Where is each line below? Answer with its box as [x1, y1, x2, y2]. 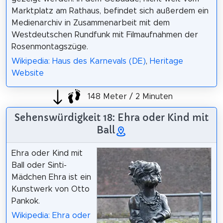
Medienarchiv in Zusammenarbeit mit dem [11, 19, 170, 27]
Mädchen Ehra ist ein [11, 173, 91, 182]
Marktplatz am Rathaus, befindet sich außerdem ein [11, 7, 209, 15]
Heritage [149, 57, 183, 66]
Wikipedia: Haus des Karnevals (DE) [11, 57, 146, 66]
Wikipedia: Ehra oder [11, 211, 91, 220]
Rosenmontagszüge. [11, 43, 88, 51]
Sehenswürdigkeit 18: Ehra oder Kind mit [14, 111, 209, 124]
